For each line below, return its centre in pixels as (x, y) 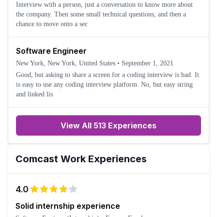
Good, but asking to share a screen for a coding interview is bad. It (108, 75)
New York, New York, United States (66, 63)
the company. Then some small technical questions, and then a (101, 14)
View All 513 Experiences (108, 125)
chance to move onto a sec (52, 24)
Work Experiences (102, 159)
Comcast (37, 159)
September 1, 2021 (147, 63)
